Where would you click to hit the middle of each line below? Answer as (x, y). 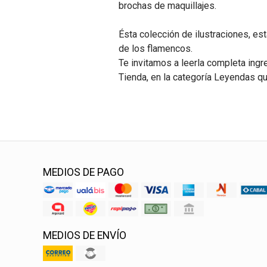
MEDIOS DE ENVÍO (85, 235)
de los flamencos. (157, 49)
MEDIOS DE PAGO (83, 172)
